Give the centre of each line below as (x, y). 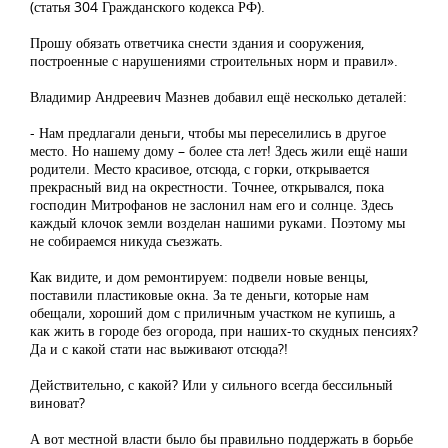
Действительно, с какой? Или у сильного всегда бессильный (211, 385)
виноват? (57, 403)
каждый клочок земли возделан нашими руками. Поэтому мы (217, 223)
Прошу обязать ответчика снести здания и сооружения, (197, 43)
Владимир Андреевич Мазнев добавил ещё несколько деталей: (218, 97)
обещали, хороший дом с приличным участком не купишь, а (212, 313)
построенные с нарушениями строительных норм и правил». (214, 61)
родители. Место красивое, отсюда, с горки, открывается (199, 169)
